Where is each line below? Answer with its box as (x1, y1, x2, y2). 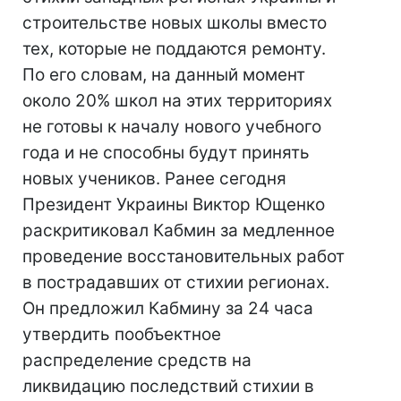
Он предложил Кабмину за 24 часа (22, 298, 313, 319)
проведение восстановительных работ (22, 246, 345, 267)
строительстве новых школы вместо (22, 13, 327, 33)
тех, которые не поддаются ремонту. (22, 38, 326, 59)
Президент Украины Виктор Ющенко (22, 194, 325, 215)
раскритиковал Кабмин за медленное (22, 220, 335, 241)
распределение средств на (22, 350, 252, 371)
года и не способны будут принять (22, 142, 310, 163)
